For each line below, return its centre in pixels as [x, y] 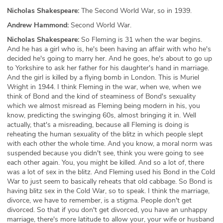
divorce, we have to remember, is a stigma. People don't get [99, 200]
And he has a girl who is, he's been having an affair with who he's [109, 49]
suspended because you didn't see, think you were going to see [105, 153]
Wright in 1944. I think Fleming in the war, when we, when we [104, 87]
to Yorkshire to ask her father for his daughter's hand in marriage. [108, 68]
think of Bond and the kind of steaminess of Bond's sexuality [101, 96]
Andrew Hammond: [38, 25]
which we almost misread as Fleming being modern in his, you [104, 106]
